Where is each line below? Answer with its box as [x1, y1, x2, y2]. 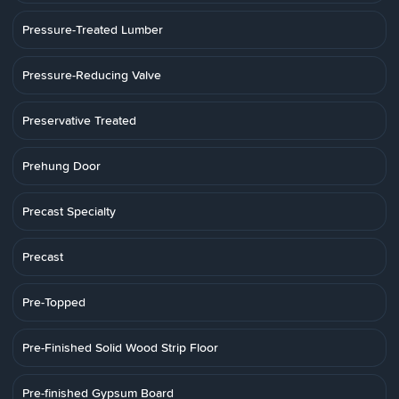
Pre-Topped [22, 293, 85, 311]
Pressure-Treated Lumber [22, 20, 163, 38]
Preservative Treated [22, 111, 136, 129]
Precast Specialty [22, 202, 116, 220]
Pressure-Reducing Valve [22, 66, 161, 84]
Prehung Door [22, 157, 101, 175]
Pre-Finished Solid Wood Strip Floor [22, 338, 218, 356]
